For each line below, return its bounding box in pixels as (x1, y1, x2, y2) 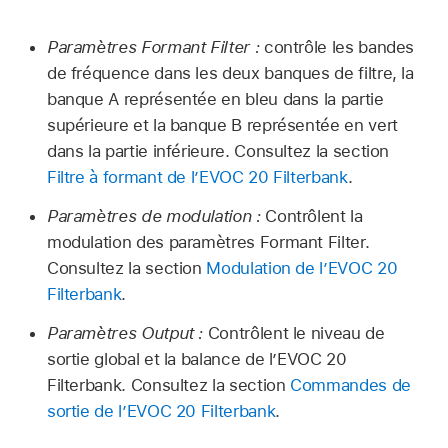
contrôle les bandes (259, 37, 415, 58)
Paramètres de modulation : (46, 205, 261, 226)
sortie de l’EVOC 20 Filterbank (46, 400, 276, 421)
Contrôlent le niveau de (203, 322, 385, 343)
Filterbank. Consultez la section (46, 374, 291, 395)
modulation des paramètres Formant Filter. (46, 231, 370, 252)
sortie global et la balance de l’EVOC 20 (46, 348, 347, 369)
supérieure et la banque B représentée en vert (46, 115, 398, 136)
